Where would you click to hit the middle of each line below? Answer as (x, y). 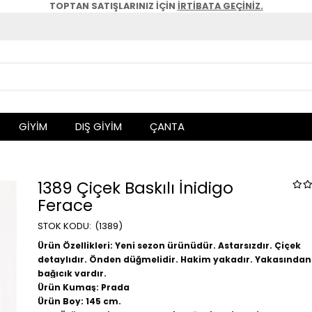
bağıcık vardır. (72, 273)
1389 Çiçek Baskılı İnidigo (135, 188)
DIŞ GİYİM (99, 126)
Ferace (65, 205)
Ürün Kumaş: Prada (84, 287)
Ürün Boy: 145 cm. (79, 301)
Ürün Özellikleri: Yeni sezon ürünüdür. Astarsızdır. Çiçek (169, 245)
